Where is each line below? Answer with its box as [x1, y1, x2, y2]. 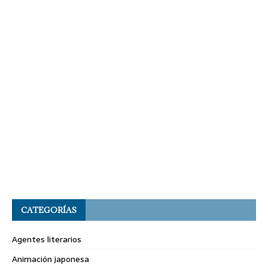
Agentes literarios [12, 233, 81, 246]
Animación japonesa [12, 252, 89, 266]
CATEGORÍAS [21, 205, 77, 216]
